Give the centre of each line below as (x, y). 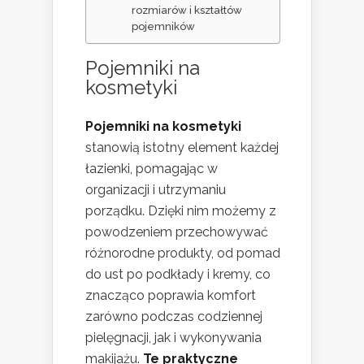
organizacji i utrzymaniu (156, 190)
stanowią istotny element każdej (182, 148)
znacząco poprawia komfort (171, 296)
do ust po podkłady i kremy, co (178, 275)
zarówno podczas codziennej (174, 317)
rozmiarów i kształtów (187, 11)
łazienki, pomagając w (152, 169)
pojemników (164, 27)
